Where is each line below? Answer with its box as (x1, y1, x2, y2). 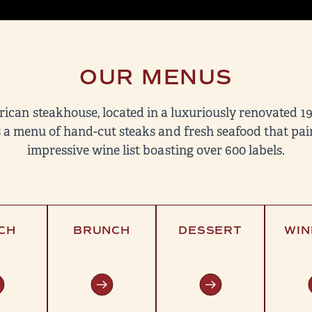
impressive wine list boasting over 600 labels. (27, 143, 285, 158)
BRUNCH (73, 224, 130, 237)
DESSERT (178, 224, 242, 237)
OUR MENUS (79, 64, 233, 90)
